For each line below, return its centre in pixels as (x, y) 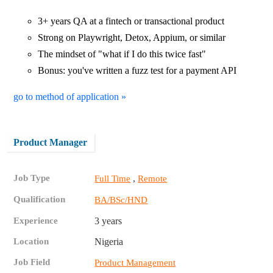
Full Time (113, 178)
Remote (153, 178)
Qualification (40, 199)
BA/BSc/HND (121, 200)
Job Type (32, 178)
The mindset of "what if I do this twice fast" (122, 54)
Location (31, 241)
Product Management (135, 262)
